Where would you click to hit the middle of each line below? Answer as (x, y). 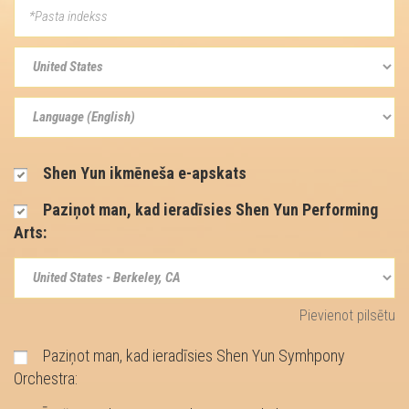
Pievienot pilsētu (347, 315)
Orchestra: (46, 378)
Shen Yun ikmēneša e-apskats (143, 173)
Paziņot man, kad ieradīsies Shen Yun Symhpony (192, 355)
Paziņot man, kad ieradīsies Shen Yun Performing (209, 209)
